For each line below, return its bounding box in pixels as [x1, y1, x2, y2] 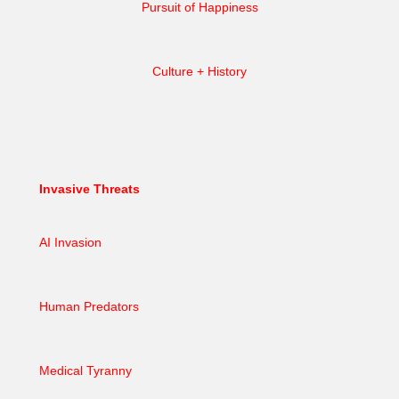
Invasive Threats [39, 182, 140, 197]
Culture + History [152, 64, 247, 79]
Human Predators [39, 299, 139, 314]
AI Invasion [39, 235, 102, 250]
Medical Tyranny [39, 363, 132, 379]
